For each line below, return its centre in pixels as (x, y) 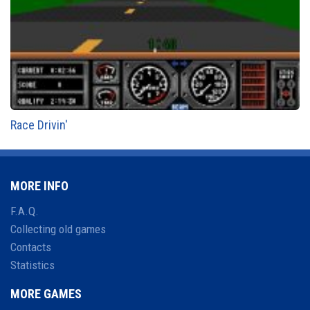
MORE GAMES (46, 294)
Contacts (31, 247)
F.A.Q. (25, 211)
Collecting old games (58, 229)
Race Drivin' (39, 125)
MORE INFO (39, 186)
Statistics (33, 265)
